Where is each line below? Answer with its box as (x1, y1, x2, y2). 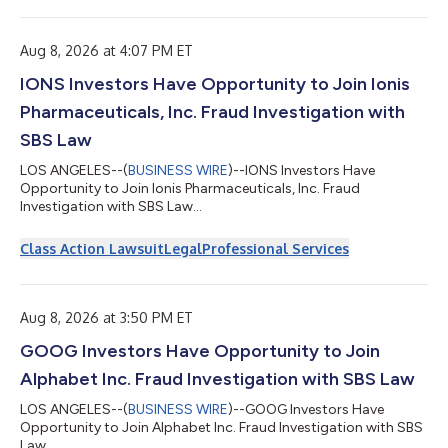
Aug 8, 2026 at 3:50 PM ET (20, 309, 193, 326)
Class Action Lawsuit (20, 240, 164, 257)
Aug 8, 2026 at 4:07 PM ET (20, 42, 193, 59)
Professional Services (202, 240, 349, 257)
